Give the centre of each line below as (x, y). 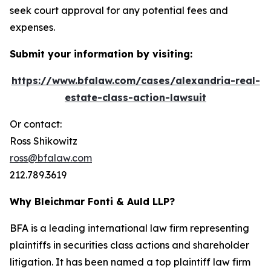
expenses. (32, 27)
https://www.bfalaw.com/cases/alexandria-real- (135, 80)
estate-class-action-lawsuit (135, 97)
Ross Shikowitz (44, 141)
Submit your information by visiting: (101, 54)
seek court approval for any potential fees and (119, 10)
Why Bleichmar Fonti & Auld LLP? (92, 201)
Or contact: (36, 124)
